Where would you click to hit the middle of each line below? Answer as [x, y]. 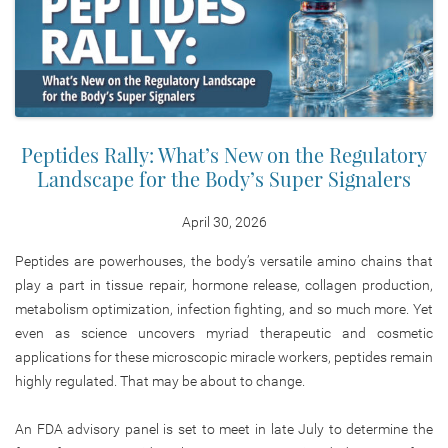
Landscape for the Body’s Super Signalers [224, 178]
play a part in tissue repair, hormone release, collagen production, [224, 284]
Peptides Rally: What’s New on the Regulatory [224, 154]
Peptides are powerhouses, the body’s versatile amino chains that [224, 260]
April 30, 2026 [224, 221]
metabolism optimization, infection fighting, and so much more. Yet [224, 308]
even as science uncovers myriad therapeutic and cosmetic [224, 332]
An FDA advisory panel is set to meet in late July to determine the [224, 428]
